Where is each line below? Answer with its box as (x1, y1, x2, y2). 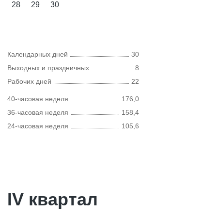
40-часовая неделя (7, 95, 68, 103)
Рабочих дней (7, 77, 51, 85)
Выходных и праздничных (7, 64, 89, 72)
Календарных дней (7, 50, 68, 58)
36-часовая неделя (7, 108, 68, 116)
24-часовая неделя (7, 122, 68, 130)
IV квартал (7, 189, 98, 209)
